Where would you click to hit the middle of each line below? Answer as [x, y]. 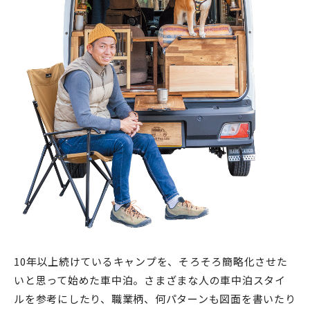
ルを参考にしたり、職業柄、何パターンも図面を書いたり [155, 298]
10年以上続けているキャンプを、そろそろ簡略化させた [151, 261]
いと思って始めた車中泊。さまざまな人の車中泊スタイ [150, 280]
